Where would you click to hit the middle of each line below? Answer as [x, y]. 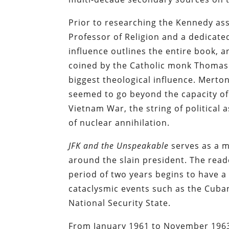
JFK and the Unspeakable [119, 145]
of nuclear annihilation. [119, 122]
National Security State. [120, 203]
